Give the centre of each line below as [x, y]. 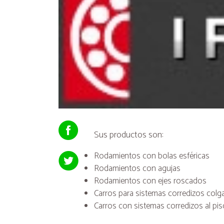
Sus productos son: [129, 135]
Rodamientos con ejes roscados [151, 181]
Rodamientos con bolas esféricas [153, 156]
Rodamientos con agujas [137, 168]
